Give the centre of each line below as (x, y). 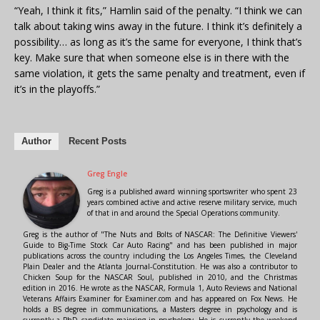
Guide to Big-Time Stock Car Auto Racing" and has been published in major (160, 245)
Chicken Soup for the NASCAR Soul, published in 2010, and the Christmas (160, 277)
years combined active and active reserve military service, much (192, 202)
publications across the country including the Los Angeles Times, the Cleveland (160, 256)
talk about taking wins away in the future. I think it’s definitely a (158, 26)
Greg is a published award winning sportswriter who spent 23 (192, 192)
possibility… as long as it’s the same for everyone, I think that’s (158, 42)
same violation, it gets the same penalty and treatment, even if (160, 74)
